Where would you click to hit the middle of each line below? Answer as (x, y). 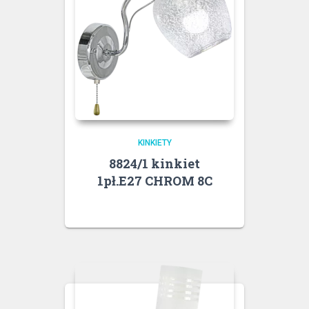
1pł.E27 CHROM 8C (154, 180)
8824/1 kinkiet (154, 163)
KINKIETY (154, 142)
